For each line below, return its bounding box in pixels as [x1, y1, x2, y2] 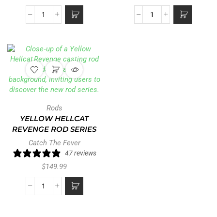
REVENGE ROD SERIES [12, 124, 96, 134]
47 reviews [64, 149, 96, 157]
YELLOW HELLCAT [20, 114, 89, 123]
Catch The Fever [28, 138, 80, 147]
